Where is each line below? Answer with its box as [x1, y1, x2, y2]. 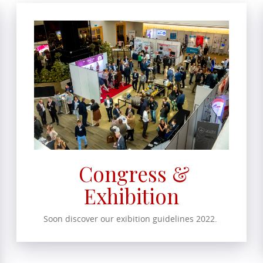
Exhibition [83, 182, 179, 210]
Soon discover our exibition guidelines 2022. [43, 213, 220, 225]
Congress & [73, 160, 190, 188]
